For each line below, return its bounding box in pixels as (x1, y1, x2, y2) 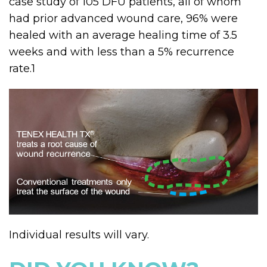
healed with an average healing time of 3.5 (9, 29, 237, 42)
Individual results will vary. (9, 228, 149, 241)
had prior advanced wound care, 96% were (9, 12, 238, 26)
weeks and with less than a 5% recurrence (9, 45, 234, 59)
